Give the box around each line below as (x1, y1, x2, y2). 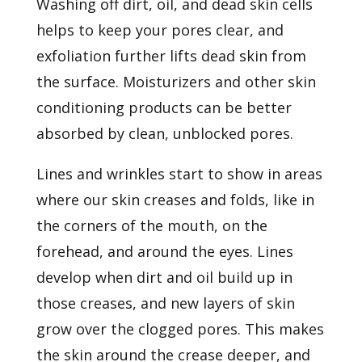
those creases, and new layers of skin (36, 293, 295, 313)
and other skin (214, 71, 316, 91)
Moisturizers (122, 71, 211, 91)
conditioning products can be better (36, 97, 292, 117)
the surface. (36, 71, 119, 91)
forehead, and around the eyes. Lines (36, 241, 293, 261)
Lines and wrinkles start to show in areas (36, 163, 322, 183)
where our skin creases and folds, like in (36, 189, 314, 209)
